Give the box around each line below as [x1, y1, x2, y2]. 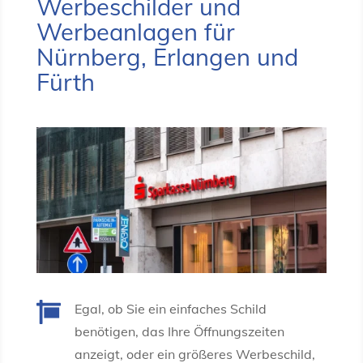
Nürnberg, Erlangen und [36, 42, 298, 72]
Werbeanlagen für [36, 17, 235, 47]
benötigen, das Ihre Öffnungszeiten [74, 322, 284, 340]
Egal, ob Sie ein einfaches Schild [74, 300, 267, 317]
